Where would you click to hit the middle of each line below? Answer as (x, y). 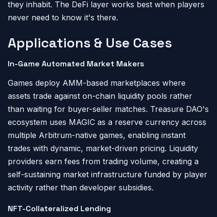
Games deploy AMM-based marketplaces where (97, 83)
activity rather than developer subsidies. (81, 187)
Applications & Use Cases (90, 43)
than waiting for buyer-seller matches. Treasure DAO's (108, 109)
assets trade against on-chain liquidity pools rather (100, 96)
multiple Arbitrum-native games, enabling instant (97, 135)
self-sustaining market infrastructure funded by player (108, 174)
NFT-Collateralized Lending (59, 209)
